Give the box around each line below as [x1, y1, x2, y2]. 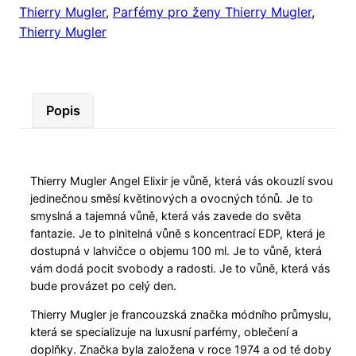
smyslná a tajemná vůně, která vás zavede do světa [30, 208, 302, 222]
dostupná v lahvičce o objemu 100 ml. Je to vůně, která [30, 243, 323, 257]
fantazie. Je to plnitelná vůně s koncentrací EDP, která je [30, 226, 326, 240]
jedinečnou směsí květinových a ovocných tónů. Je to [30, 191, 314, 205]
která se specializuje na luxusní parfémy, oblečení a [30, 325, 299, 339]
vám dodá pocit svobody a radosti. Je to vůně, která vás [30, 261, 331, 275]
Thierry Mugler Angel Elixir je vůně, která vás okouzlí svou [30, 173, 334, 188]
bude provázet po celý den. [30, 278, 177, 292]
